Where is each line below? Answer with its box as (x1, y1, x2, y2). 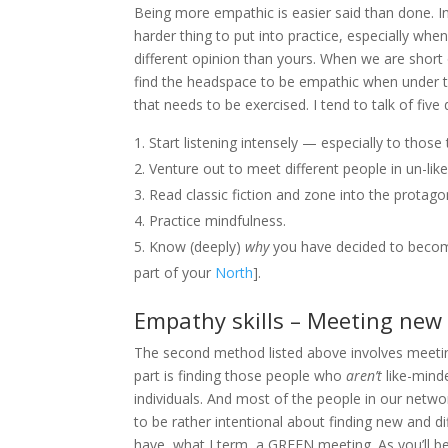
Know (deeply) (149, 236, 246, 256)
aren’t (346, 365, 387, 385)
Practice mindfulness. (149, 210, 287, 230)
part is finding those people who (134, 365, 347, 385)
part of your (134, 262, 216, 282)
